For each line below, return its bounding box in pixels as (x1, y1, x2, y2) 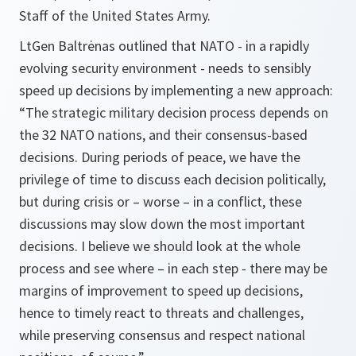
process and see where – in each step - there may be (19, 258, 327, 277)
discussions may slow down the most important (19, 214, 305, 233)
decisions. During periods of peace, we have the (19, 147, 300, 166)
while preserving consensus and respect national (19, 325, 305, 344)
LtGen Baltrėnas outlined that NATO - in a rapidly (19, 36, 309, 55)
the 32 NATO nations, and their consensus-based (19, 125, 308, 144)
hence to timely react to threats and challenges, (19, 303, 304, 322)
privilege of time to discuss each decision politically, (19, 169, 326, 188)
